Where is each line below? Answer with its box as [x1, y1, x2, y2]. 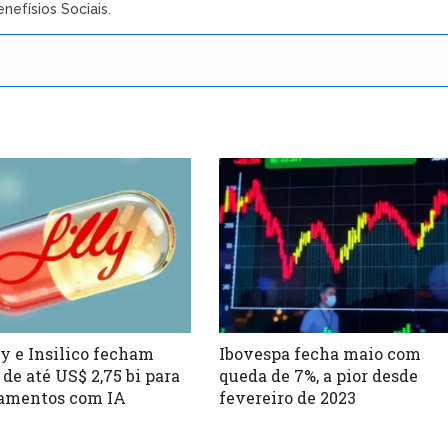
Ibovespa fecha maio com [219, 342, 422, 364]
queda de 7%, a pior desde [219, 364, 419, 386]
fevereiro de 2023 [219, 386, 357, 408]
